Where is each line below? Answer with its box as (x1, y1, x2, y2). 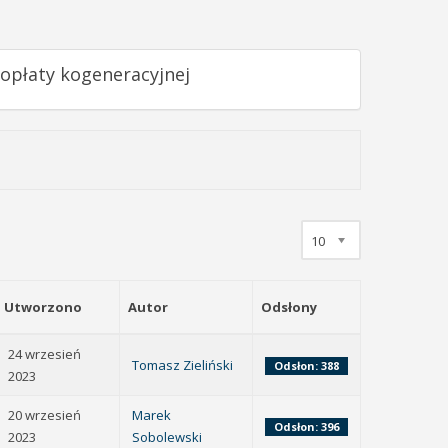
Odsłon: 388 (274, 358, 339, 373)
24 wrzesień (8, 345, 81, 363)
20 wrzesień (8, 406, 81, 424)
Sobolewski (132, 428, 202, 446)
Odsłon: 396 (274, 419, 339, 434)
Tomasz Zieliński (132, 356, 233, 374)
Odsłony (261, 298, 317, 316)
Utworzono (4, 298, 82, 316)
